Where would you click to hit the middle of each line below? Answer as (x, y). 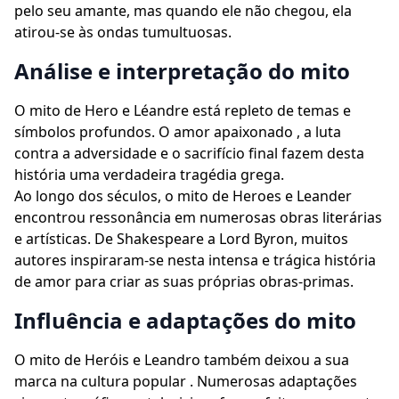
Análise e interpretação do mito (182, 71)
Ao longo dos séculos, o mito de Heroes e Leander (183, 196)
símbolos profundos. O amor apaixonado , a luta (178, 132)
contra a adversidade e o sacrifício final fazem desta (189, 153)
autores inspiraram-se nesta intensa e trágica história (195, 260)
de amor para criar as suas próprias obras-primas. (184, 281)
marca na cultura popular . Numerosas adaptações (186, 381)
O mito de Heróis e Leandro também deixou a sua (182, 360)
